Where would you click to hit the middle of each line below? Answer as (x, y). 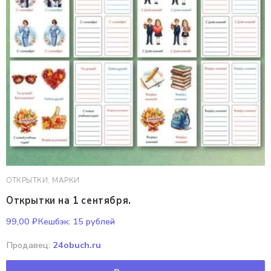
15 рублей (93, 221)
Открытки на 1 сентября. (69, 200)
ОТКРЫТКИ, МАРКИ (43, 180)
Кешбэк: (54, 221)
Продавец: (29, 245)
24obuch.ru (77, 245)
